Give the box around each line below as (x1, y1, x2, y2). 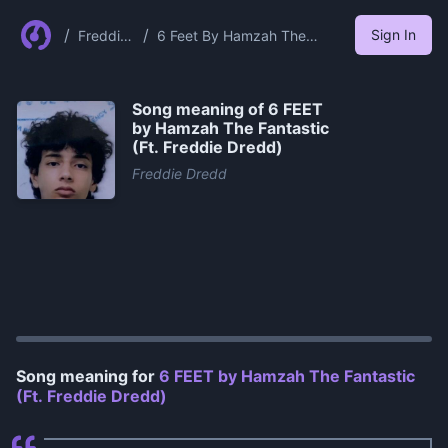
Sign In (371, 26, 416, 43)
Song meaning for (16, 366, 159, 386)
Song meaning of (132, 99, 268, 119)
